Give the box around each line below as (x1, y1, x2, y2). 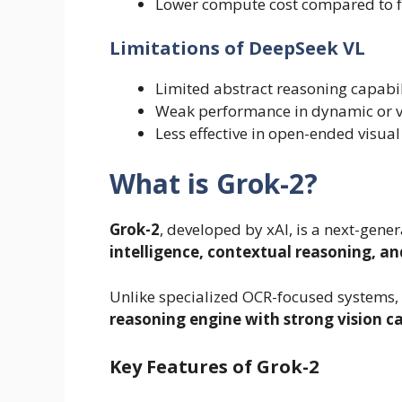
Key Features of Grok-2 (109, 354, 319, 379)
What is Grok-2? (109, 164, 318, 202)
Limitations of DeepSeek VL (109, 36, 365, 61)
